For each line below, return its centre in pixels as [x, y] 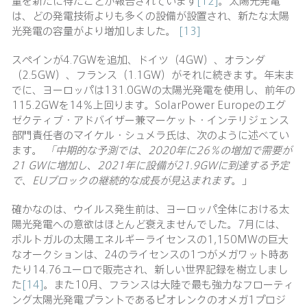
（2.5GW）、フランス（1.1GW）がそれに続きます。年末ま [153, 74]
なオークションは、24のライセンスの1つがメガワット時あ [150, 254]
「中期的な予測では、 [97, 149]
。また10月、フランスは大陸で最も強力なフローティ [169, 284]
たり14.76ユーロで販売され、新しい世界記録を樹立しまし [150, 269]
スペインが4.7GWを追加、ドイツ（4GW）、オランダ [138, 59]
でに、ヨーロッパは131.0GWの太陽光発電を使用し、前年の [153, 89]
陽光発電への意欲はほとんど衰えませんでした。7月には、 [149, 223]
